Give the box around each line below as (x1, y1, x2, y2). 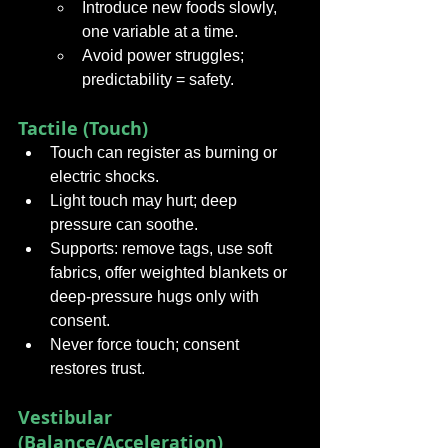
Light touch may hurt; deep (50, 192, 241, 209)
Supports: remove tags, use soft (50, 240, 276, 257)
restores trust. (50, 360, 145, 377)
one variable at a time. (82, 23, 238, 40)
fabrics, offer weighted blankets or (50, 264, 291, 281)
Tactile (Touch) (18, 116, 148, 141)
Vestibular (18, 405, 117, 430)
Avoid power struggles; (82, 47, 248, 64)
